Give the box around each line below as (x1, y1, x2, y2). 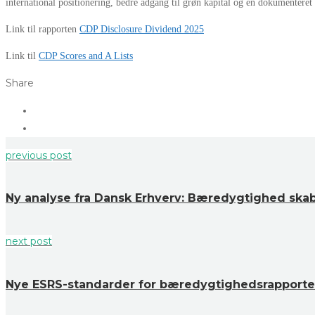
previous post (6, 148, 72, 162)
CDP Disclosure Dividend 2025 (79, 23, 204, 34)
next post (6, 235, 52, 248)
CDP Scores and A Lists (39, 50, 133, 61)
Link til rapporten (6, 23, 79, 34)
